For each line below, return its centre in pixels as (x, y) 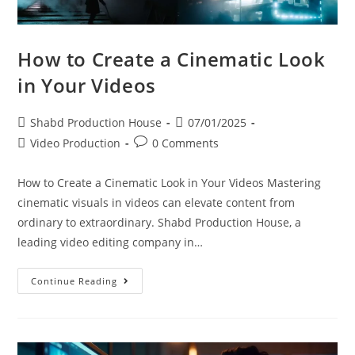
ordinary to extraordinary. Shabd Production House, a (160, 223)
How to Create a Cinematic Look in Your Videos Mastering (170, 183)
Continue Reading (74, 281)
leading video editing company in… (111, 242)
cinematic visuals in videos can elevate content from (157, 203)
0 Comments (186, 143)
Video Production (76, 143)
